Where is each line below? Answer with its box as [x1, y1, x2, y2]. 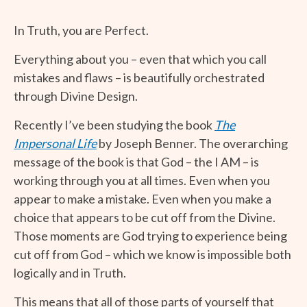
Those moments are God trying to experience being [14, 228, 287, 243]
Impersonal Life [14, 135, 97, 151]
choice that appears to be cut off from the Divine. [14, 209, 275, 225]
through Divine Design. [14, 88, 138, 103]
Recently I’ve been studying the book [14, 116, 214, 132]
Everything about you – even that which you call [14, 51, 267, 66]
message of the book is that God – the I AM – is [14, 153, 259, 169]
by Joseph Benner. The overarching [97, 135, 288, 151]
